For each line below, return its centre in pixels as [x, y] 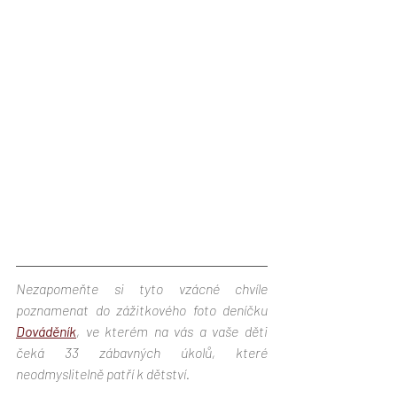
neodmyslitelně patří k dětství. [104, 374]
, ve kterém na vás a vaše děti [172, 331]
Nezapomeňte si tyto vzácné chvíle [142, 289]
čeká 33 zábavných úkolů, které [142, 353]
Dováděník [46, 331]
